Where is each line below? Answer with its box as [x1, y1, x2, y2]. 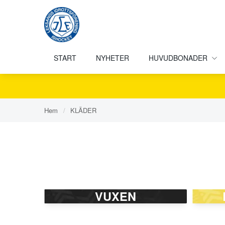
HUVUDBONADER [148, 53, 207, 63]
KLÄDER [70, 105, 96, 115]
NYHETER [96, 53, 130, 63]
